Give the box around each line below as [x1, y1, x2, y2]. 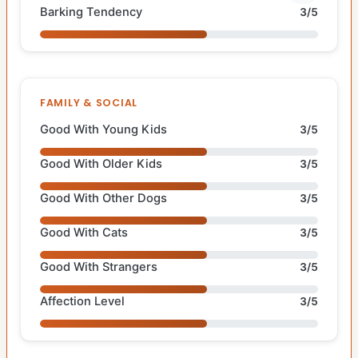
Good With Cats [40, 225, 128, 240]
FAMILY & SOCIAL [40, 95, 138, 109]
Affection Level [40, 293, 125, 308]
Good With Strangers [40, 259, 157, 274]
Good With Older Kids [40, 156, 162, 171]
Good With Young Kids [40, 121, 167, 137]
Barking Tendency [40, 4, 142, 19]
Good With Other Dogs [40, 190, 167, 205]
